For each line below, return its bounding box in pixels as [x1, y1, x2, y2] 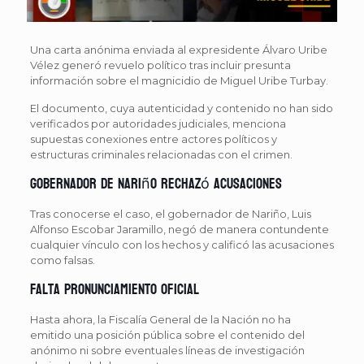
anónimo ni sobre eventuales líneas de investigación [29, 343, 305, 357]
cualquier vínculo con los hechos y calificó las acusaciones [29, 237, 334, 251]
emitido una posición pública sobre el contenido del [29, 327, 305, 341]
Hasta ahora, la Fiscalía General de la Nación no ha [29, 312, 291, 326]
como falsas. [29, 253, 95, 266]
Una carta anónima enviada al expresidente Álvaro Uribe [29, 42, 327, 56]
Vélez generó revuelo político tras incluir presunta [29, 58, 291, 71]
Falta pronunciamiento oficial [29, 275, 199, 303]
